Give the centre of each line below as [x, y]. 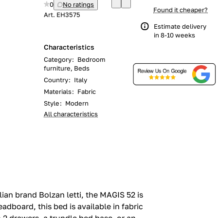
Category [58, 59]
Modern [77, 103]
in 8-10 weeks [174, 35]
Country [56, 80]
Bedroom [91, 59]
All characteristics [71, 114]
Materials [58, 91]
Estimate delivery [180, 26]
